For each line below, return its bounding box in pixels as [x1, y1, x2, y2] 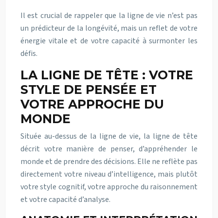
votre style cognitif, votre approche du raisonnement [20, 181, 198, 192]
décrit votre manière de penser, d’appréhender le [20, 143, 198, 154]
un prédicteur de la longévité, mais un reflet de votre [20, 22, 198, 34]
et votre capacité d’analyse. [20, 194, 110, 205]
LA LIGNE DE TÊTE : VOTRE [20, 67, 193, 82]
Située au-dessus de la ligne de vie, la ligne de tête [20, 130, 198, 142]
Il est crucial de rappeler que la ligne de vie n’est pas [20, 10, 198, 21]
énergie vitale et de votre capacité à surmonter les [20, 35, 198, 46]
